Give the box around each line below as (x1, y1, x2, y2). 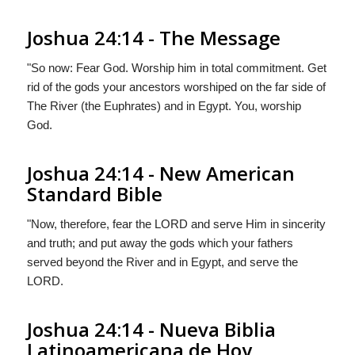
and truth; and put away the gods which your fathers (26, 235, 293, 250)
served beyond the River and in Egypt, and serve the (26, 254, 298, 269)
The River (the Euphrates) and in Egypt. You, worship (26, 98, 301, 113)
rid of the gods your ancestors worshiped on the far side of (26, 79, 326, 94)
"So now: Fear (26, 60, 103, 74)
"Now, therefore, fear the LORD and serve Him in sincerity (26, 216, 326, 231)
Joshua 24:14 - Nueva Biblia (26, 315, 276, 342)
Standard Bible (26, 180, 162, 207)
